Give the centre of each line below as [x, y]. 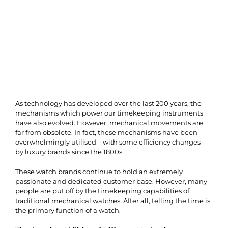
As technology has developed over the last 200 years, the [108, 103]
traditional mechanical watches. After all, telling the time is [113, 200]
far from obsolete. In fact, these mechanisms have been [106, 132]
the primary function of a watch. [68, 210]
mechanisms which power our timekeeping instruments [109, 113]
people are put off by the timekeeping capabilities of [102, 191]
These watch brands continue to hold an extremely [99, 171]
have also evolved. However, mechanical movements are [109, 122]
